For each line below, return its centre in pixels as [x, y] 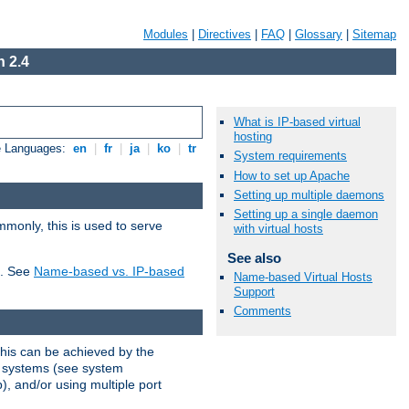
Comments [262, 311]
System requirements [290, 156]
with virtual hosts [278, 228]
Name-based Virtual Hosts [303, 278]
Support [254, 292]
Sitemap [374, 34]
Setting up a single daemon [306, 214]
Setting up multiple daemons [309, 194]
